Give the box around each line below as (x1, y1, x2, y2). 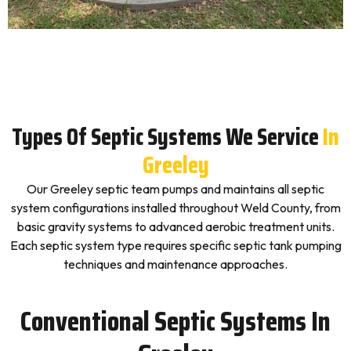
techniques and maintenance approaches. (63, 256, 288, 272)
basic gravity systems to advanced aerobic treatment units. (16, 219, 335, 234)
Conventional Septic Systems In (20, 299, 331, 342)
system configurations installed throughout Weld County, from (10, 200, 341, 215)
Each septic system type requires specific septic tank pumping (9, 237, 342, 253)
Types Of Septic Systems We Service (12, 118, 319, 155)
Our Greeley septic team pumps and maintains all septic (27, 181, 324, 197)
